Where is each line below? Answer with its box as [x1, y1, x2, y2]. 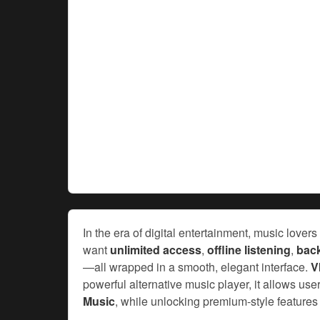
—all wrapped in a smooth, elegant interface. [83, 258, 311, 275]
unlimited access [110, 241, 201, 258]
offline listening [207, 241, 291, 258]
